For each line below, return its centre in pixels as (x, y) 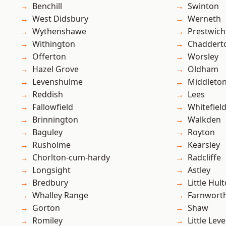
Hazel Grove (55, 69)
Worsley (203, 57)
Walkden (204, 120)
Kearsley (204, 145)
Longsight (51, 170)
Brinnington (55, 120)
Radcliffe (204, 158)
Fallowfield (53, 107)
